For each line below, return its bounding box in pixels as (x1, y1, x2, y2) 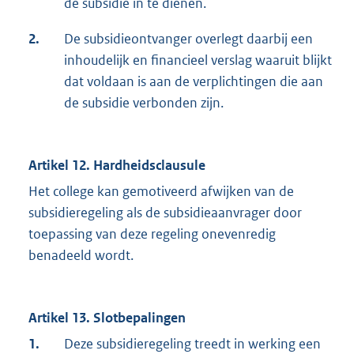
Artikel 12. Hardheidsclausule (28, 156, 205, 175)
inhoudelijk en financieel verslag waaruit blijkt (64, 51, 332, 70)
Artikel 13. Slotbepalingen (28, 309, 186, 327)
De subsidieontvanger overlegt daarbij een (64, 30, 313, 48)
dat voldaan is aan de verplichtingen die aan (64, 73, 323, 91)
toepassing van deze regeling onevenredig (28, 225, 276, 243)
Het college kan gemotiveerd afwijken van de (28, 183, 294, 201)
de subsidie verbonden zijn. (64, 94, 224, 112)
